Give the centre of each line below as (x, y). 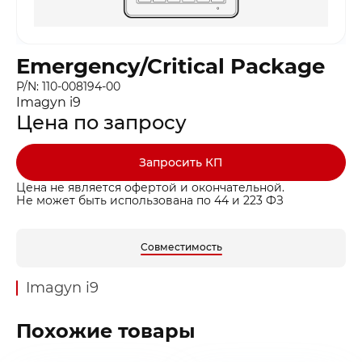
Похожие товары (106, 330)
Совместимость (181, 246)
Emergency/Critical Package (170, 66)
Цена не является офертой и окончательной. (150, 187)
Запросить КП (181, 162)
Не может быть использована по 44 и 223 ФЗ (150, 200)
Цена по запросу (101, 122)
